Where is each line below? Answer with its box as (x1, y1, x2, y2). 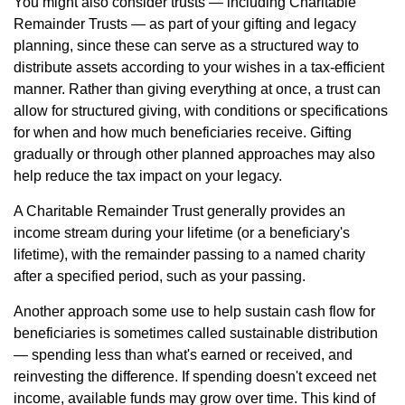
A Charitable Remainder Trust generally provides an (14, 202, 345, 219)
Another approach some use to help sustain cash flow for (14, 303, 375, 319)
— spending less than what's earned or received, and (14, 346, 353, 363)
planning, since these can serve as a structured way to (14, 37, 359, 53)
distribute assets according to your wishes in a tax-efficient (14, 59, 384, 75)
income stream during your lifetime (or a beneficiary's (14, 224, 350, 240)
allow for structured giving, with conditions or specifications (14, 102, 388, 118)
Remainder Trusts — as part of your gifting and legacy (14, 15, 356, 32)
